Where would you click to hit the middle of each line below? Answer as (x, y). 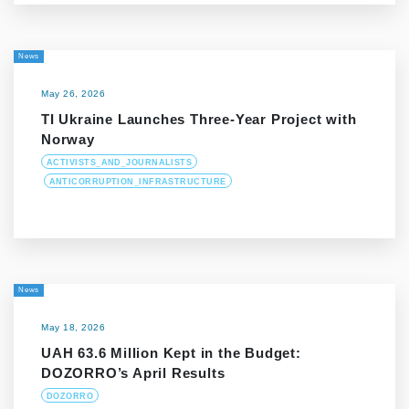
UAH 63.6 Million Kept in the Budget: (171, 353)
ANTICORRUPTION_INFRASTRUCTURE (137, 182)
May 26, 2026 (73, 94)
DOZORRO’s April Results (133, 373)
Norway (68, 140)
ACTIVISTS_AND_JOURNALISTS (120, 163)
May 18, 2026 (73, 328)
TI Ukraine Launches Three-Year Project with (199, 120)
